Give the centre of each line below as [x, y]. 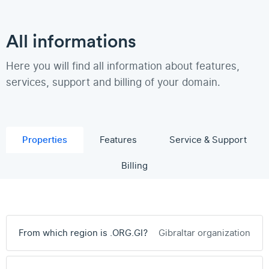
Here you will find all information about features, [123, 66]
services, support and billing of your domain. [113, 83]
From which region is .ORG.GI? [83, 233]
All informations [71, 41]
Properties [45, 140]
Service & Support [208, 140]
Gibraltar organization [204, 233]
